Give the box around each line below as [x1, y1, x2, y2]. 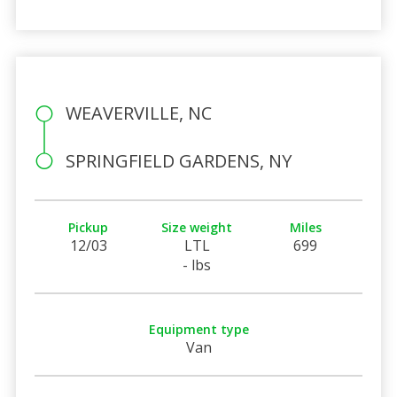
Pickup [68, 218, 109, 236]
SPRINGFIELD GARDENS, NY [65, 148, 292, 173]
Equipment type [148, 320, 249, 338]
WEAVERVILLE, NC [65, 100, 212, 125]
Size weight [161, 218, 233, 236]
